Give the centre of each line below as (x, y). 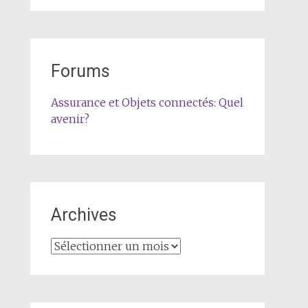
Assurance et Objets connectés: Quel (147, 102)
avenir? (70, 119)
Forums (80, 71)
